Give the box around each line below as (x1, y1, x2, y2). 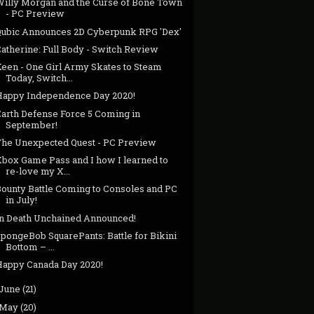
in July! (6, 193, 38, 207)
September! (6, 118, 58, 131)
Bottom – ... (6, 240, 55, 253)
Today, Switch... (6, 71, 74, 85)
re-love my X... (6, 165, 71, 178)
